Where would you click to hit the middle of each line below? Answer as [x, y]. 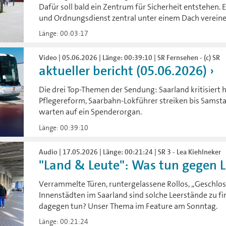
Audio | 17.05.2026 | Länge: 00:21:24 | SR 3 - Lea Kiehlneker [130, 152]
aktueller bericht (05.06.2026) [123, 71]
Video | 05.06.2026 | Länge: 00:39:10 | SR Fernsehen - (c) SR [130, 58]
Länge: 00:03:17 [64, 34]
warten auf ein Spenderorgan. [91, 112]
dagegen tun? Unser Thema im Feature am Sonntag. [128, 206]
